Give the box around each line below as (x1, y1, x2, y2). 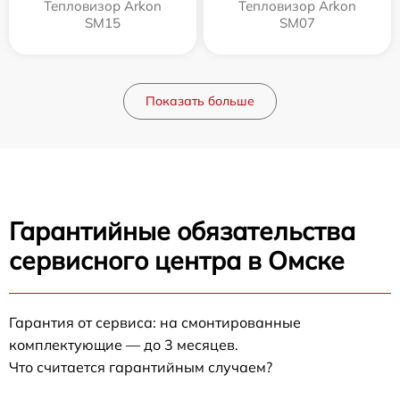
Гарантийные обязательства (9, 215, 355, 247)
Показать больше (146, 93, 254, 110)
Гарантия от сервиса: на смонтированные (9, 313, 301, 332)
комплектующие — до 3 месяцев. (9, 336, 238, 354)
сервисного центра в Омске (9, 245, 345, 277)
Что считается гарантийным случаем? (9, 358, 272, 377)
